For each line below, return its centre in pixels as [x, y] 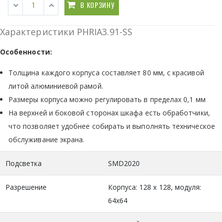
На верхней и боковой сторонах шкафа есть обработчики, [109, 112]
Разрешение [26, 187]
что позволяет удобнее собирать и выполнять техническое [112, 126]
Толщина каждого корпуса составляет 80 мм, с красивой [106, 72]
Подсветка [24, 163]
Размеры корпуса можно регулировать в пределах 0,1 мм [107, 99]
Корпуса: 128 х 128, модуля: [155, 187]
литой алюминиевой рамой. [56, 86]
